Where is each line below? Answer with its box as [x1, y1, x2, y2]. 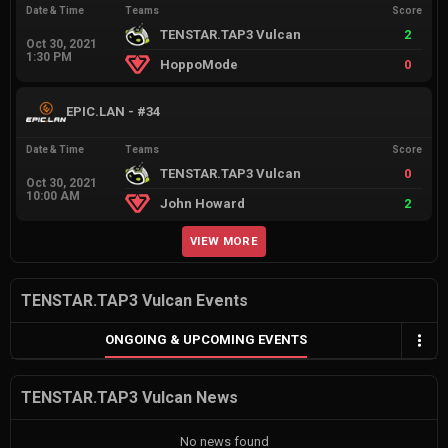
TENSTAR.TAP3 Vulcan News [21, 388, 238, 408]
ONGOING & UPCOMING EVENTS [105, 331, 307, 347]
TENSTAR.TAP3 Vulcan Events [21, 290, 248, 310]
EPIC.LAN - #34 [66, 104, 160, 120]
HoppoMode [160, 56, 238, 72]
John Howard [160, 195, 245, 211]
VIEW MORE [190, 233, 258, 248]
